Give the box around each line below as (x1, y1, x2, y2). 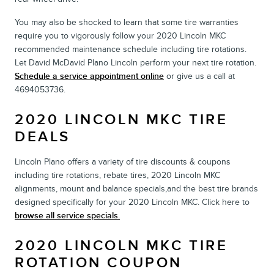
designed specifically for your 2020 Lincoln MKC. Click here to (15, 196, 250, 207)
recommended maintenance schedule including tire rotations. (15, 43, 246, 54)
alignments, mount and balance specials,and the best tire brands (15, 183, 258, 194)
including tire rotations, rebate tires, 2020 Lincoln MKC (15, 169, 220, 180)
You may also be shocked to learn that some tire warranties (15, 17, 239, 28)
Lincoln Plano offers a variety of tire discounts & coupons (15, 156, 231, 167)
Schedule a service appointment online (15, 70, 164, 81)
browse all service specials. (15, 210, 120, 221)
